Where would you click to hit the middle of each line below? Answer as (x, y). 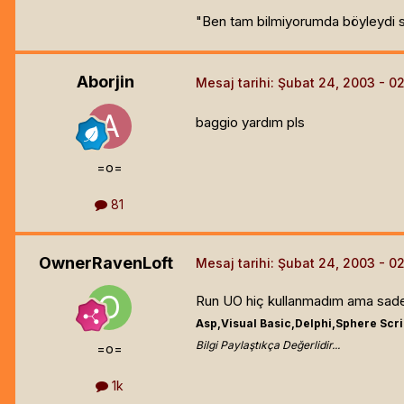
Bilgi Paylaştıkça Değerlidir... (268, 344)
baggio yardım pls (250, 123)
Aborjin (106, 81)
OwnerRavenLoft (106, 262)
